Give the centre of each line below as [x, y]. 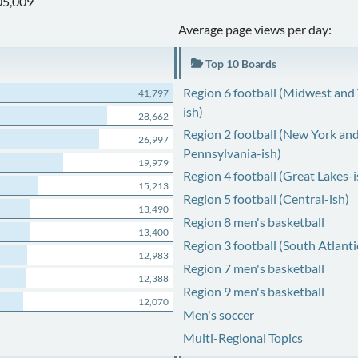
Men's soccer [218, 314]
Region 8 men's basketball [253, 222]
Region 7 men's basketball [253, 268]
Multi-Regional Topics [243, 338]
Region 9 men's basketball [253, 291]
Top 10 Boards [239, 64]
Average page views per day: [255, 29]
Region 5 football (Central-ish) [266, 199]
